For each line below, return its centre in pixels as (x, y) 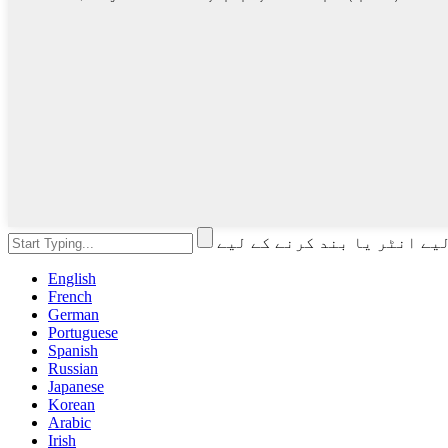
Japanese (76, 387)
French (70, 297)
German (73, 315)
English (72, 279)
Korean (71, 405)
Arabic (69, 423)
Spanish (73, 351)
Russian (73, 369)
